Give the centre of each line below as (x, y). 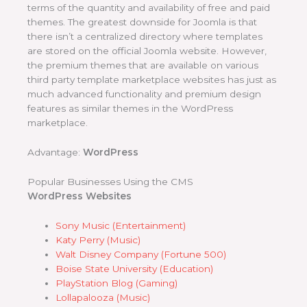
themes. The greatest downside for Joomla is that (142, 22)
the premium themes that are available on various (143, 65)
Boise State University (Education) (135, 268)
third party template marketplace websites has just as (152, 80)
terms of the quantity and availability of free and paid (149, 8)
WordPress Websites (79, 196)
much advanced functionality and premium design (144, 94)
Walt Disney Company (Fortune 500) (141, 254)
